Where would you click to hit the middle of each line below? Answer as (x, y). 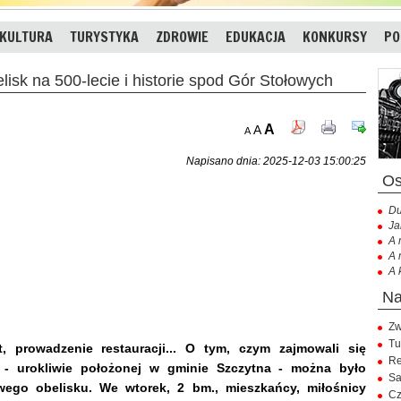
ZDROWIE (182, 37)
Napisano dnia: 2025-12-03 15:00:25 (276, 161)
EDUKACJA (256, 37)
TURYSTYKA (104, 37)
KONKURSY (335, 37)
